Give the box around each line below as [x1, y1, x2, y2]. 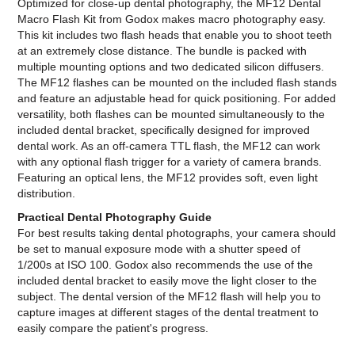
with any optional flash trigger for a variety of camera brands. [17, 155, 323, 169]
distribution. [17, 187, 76, 200]
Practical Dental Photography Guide [17, 211, 212, 224]
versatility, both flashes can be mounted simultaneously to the [17, 108, 326, 121]
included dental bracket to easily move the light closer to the [17, 274, 318, 288]
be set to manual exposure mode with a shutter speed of [17, 242, 301, 256]
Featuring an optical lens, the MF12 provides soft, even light [17, 171, 319, 185]
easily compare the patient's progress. [17, 322, 209, 335]
